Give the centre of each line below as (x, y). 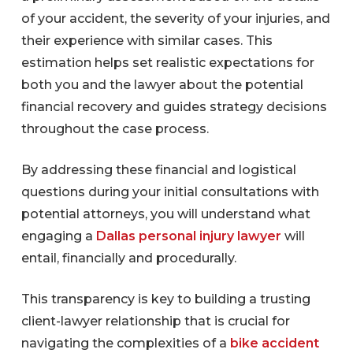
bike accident (275, 344)
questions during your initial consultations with (171, 192)
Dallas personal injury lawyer (189, 236)
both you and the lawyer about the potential (163, 85)
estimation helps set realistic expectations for (168, 63)
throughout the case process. (115, 129)
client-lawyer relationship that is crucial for (156, 321)
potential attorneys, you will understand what (166, 214)
